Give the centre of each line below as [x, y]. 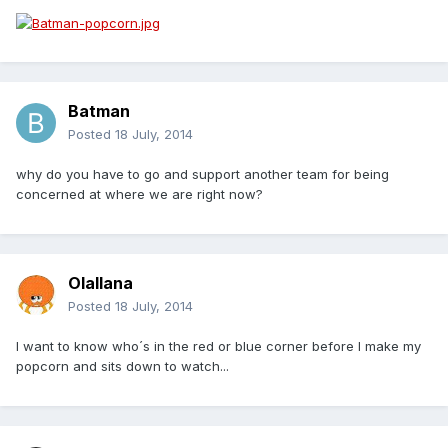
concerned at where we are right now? [139, 194]
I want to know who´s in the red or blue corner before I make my [218, 346]
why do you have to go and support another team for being [202, 174]
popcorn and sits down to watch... [122, 366]
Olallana [100, 283]
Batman [99, 111]
